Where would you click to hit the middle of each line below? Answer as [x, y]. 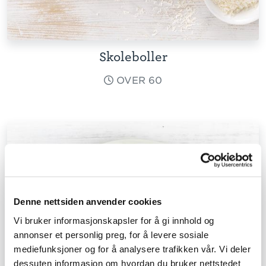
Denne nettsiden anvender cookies [88, 202]
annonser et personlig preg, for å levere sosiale [111, 235]
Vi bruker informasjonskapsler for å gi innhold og [114, 220]
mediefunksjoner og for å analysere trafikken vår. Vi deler [132, 249]
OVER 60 [138, 80]
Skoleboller [133, 57]
